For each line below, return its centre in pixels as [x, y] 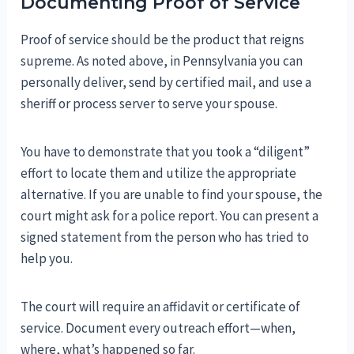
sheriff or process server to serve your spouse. [149, 104]
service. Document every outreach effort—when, [158, 328]
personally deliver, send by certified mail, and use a [166, 83]
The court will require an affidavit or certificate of [161, 307]
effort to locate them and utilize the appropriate [159, 173]
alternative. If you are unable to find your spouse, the [172, 195]
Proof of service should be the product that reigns [163, 40]
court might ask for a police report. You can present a [170, 216]
